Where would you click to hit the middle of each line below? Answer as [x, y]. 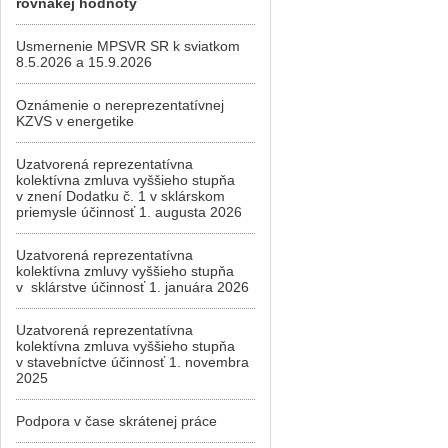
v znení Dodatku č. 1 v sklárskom [120, 196]
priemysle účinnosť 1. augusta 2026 [129, 212]
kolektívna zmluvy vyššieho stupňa [125, 271]
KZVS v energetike [75, 121]
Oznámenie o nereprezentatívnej [120, 105]
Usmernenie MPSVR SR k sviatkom [128, 46]
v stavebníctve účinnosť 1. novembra [132, 362]
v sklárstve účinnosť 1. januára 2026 [132, 287]
